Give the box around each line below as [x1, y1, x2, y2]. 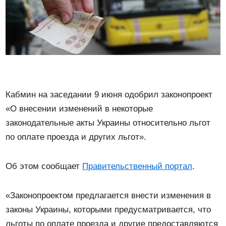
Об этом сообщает [6, 161, 83, 171]
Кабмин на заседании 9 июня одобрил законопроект [6, 89, 213, 99]
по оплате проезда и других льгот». [6, 132, 147, 142]
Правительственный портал [82, 161, 193, 171]
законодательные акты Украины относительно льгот [6, 118, 211, 128]
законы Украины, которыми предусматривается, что [6, 204, 211, 214]
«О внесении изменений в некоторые [6, 103, 153, 114]
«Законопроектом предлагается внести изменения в [6, 190, 211, 200]
